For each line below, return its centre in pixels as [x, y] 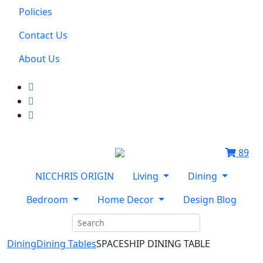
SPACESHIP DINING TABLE [153, 244]
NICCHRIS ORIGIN [75, 176]
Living [147, 176]
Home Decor [127, 200]
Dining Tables [66, 244]
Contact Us [43, 35]
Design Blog [210, 200]
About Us [39, 59]
